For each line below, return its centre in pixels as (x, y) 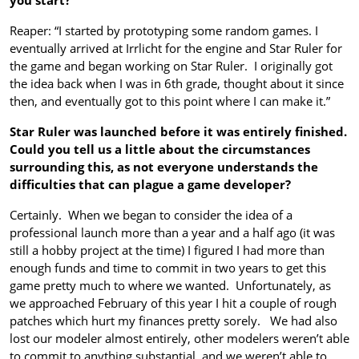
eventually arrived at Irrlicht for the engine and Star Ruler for (176, 48)
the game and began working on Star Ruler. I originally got (171, 65)
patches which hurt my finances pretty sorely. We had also (173, 320)
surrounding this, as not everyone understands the (164, 166)
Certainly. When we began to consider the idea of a (151, 214)
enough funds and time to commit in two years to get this (168, 267)
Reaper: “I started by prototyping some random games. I (164, 30)
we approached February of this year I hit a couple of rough (173, 303)
